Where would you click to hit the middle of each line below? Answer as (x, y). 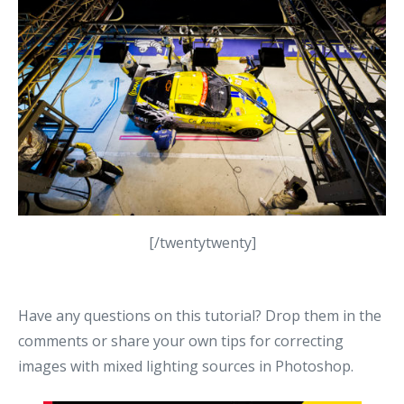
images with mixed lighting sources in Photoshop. (186, 367)
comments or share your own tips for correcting (181, 341)
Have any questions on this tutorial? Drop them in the (200, 316)
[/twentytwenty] (202, 243)
